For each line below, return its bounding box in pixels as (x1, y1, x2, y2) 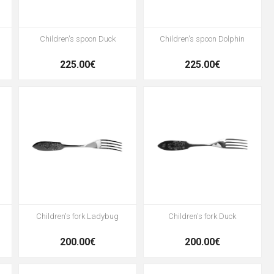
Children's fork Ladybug (36, 212, 119, 221)
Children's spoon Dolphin (160, 34, 245, 44)
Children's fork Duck (168, 212, 237, 221)
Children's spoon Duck (39, 34, 116, 44)
